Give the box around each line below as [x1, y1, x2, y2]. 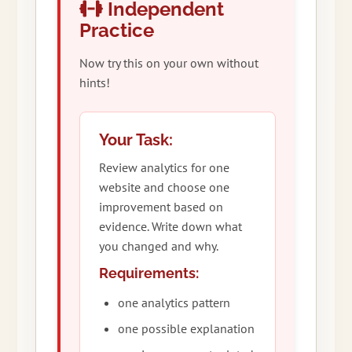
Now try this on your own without [79, 55, 258, 71]
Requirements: [98, 265, 199, 282]
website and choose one [98, 179, 229, 196]
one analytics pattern [117, 295, 230, 311]
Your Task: [98, 130, 173, 150]
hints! [79, 75, 110, 91]
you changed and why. [98, 238, 218, 255]
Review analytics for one [98, 159, 229, 176]
